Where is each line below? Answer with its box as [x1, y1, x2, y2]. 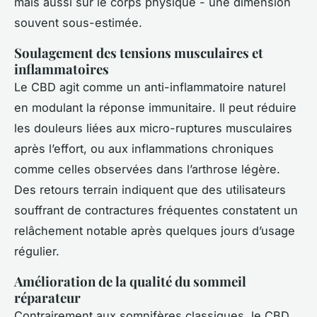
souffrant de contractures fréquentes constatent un [14, 203, 298, 218]
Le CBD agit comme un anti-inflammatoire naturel [14, 80, 286, 95]
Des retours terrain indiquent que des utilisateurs [14, 183, 286, 197]
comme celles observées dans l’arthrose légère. [14, 162, 280, 177]
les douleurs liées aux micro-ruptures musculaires [14, 121, 292, 136]
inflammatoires [14, 60, 109, 79]
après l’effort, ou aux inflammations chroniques [14, 142, 274, 156]
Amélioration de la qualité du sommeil [14, 272, 246, 291]
